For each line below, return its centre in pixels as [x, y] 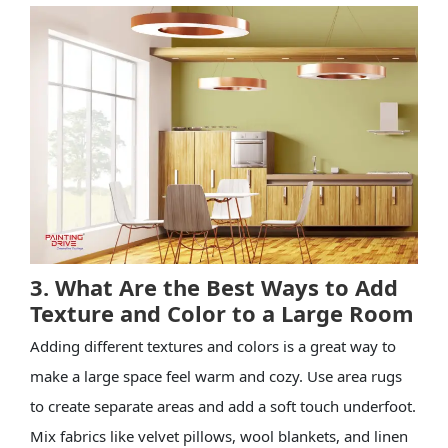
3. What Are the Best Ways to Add [213, 286]
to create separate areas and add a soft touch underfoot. [222, 405]
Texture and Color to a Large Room [221, 312]
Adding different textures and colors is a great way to [212, 345]
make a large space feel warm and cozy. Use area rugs [215, 375]
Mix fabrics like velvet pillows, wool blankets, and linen [218, 435]
